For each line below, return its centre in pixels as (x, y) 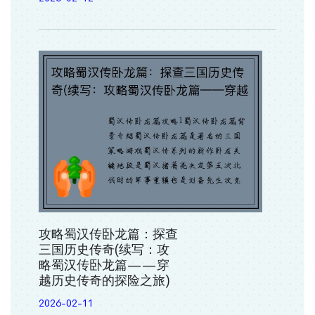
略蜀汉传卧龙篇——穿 (104, 265)
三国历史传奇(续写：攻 (104, 249)
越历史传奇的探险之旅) (104, 280)
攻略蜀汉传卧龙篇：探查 (108, 234)
